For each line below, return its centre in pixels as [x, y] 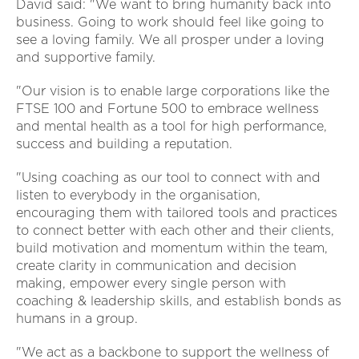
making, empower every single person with [151, 283]
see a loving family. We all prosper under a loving [170, 39]
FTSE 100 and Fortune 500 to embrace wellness [167, 108]
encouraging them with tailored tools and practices [177, 212]
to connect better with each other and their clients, [175, 230]
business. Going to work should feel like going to [170, 22]
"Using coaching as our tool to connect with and [168, 177]
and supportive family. [86, 57]
